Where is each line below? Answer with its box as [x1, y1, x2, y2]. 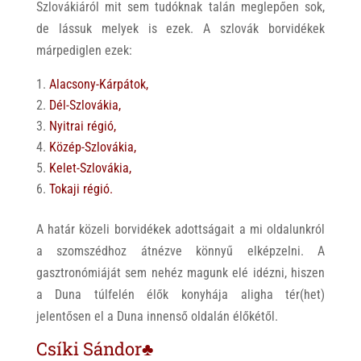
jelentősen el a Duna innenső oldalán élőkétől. [35, 308, 278, 324]
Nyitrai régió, [48, 118, 116, 134]
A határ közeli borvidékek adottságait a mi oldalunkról [35, 221, 326, 237]
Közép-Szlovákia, [48, 139, 136, 155]
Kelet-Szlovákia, [48, 160, 131, 176]
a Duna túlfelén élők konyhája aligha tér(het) [35, 286, 326, 302]
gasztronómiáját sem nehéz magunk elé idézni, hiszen [35, 264, 326, 280]
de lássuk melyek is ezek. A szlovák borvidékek [35, 20, 326, 36]
